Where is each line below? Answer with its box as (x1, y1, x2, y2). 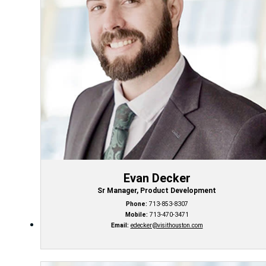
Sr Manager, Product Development (97, 186, 216, 195)
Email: (110, 221, 129, 230)
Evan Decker (123, 171, 191, 186)
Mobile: (125, 211, 148, 219)
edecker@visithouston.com (130, 221, 203, 230)
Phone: (125, 200, 147, 208)
